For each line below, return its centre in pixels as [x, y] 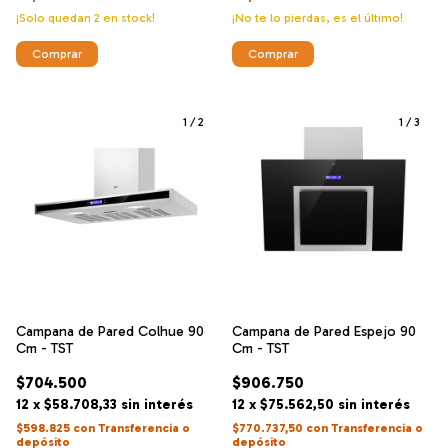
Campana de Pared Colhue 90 [110, 331]
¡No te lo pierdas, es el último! [317, 18]
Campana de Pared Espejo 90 [324, 331]
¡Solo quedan [55, 18]
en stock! [127, 18]
